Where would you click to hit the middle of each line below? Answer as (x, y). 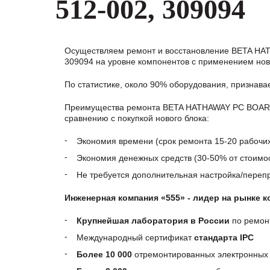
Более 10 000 (104, 254)
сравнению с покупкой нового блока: (137, 118)
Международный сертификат (135, 237)
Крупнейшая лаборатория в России (153, 221)
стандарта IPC (224, 237)
